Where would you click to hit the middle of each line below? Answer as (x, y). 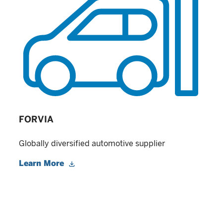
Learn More (43, 164)
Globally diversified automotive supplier (92, 144)
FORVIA (36, 119)
